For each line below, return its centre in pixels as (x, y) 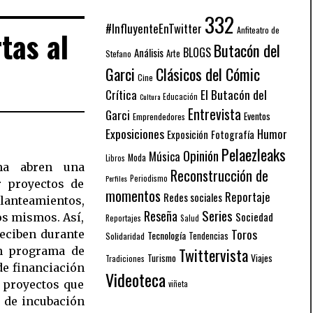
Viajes (262, 257)
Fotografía (233, 134)
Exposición (188, 134)
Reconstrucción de (219, 175)
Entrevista (214, 114)
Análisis (149, 52)
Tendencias (209, 235)
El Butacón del (234, 94)
